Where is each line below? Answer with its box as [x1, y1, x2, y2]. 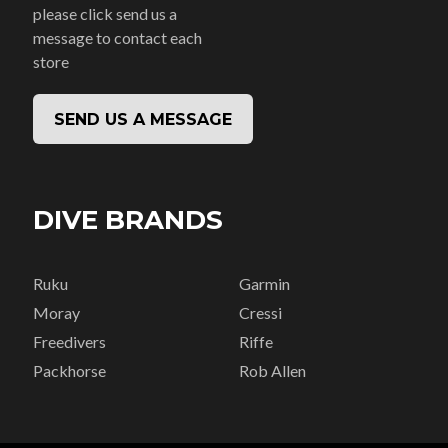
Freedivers [33, 332, 107, 351]
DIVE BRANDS [33, 204, 224, 236]
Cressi [238, 303, 282, 322]
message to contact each [33, 28, 203, 47]
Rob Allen [238, 361, 306, 380]
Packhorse [33, 361, 107, 380]
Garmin [238, 274, 290, 293]
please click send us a [33, 4, 178, 23]
